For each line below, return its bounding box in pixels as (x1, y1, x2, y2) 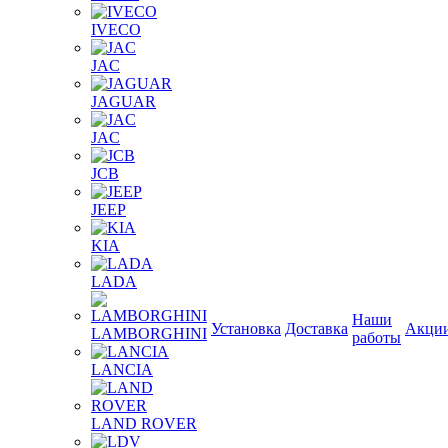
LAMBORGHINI (91, 325, 207, 342)
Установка (211, 320, 281, 337)
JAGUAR (91, 93, 156, 110)
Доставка (285, 320, 348, 337)
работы (352, 329, 401, 346)
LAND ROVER (91, 415, 197, 432)
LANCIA (91, 361, 153, 378)
